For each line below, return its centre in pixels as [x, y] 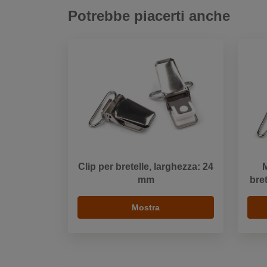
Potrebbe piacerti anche [149, 16]
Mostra [146, 207]
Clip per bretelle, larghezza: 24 [146, 166]
